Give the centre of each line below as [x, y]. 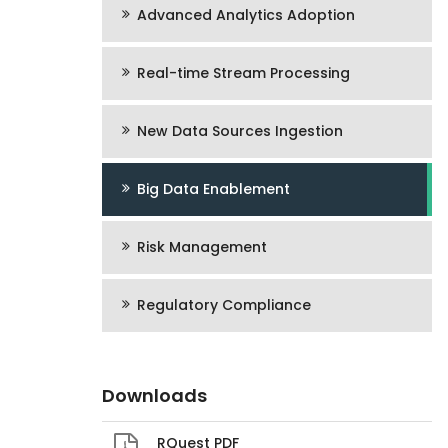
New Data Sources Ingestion [240, 131]
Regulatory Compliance [224, 305]
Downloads [154, 395]
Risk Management [202, 247]
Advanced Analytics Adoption [246, 15]
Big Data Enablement [213, 189]
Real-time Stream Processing [243, 73]
